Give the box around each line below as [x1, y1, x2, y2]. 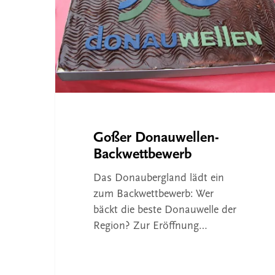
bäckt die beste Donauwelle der [93, 204, 236, 217]
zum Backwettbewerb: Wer [93, 188, 214, 201]
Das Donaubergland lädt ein [93, 172, 224, 185]
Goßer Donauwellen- [93, 131, 219, 146]
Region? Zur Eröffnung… [93, 220, 207, 233]
